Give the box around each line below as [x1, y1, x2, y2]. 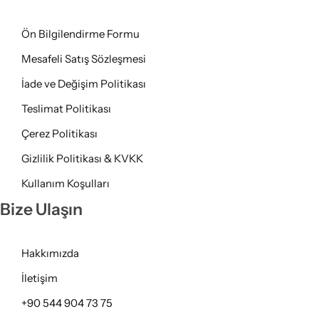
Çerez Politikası [21, 126, 98, 140]
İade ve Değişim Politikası [21, 76, 146, 90]
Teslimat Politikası [21, 101, 111, 115]
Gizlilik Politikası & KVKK [21, 151, 143, 165]
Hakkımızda [21, 246, 79, 260]
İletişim [21, 271, 58, 285]
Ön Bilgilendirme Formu [21, 26, 140, 41]
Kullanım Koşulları [21, 176, 110, 190]
